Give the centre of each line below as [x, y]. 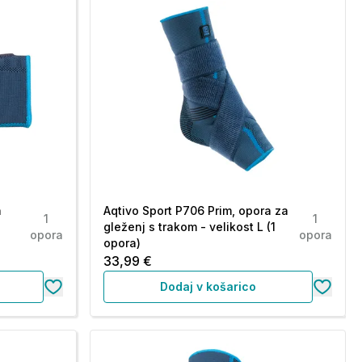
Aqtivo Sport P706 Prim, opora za [196, 210]
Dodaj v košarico [208, 286]
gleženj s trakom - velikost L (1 [189, 227]
